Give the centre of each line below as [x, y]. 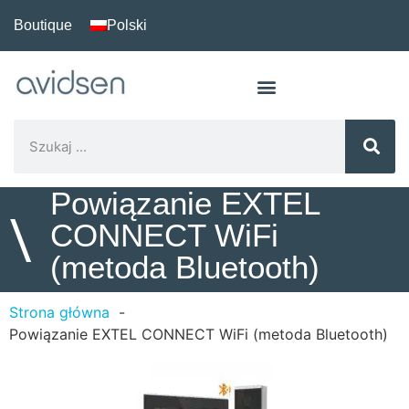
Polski [127, 25]
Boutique [43, 25]
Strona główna [59, 312]
